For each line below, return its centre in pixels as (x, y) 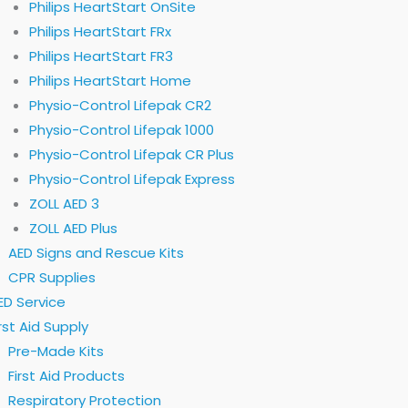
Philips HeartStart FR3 (101, 56)
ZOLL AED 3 (64, 204)
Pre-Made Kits (56, 351)
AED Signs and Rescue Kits (97, 253)
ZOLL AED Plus (73, 228)
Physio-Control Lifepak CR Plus (131, 154)
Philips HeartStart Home (110, 81)
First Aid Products (67, 376)
